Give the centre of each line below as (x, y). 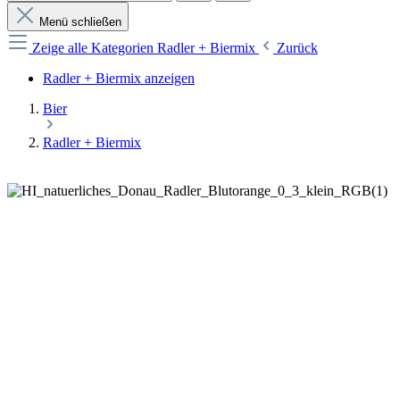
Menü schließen (80, 22)
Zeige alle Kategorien (95, 48)
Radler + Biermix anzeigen (119, 78)
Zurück (297, 48)
